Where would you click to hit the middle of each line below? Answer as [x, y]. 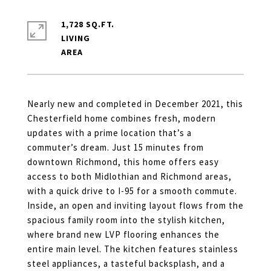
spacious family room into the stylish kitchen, [126, 220]
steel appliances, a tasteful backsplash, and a [126, 263]
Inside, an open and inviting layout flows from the [135, 205]
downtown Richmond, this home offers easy [123, 162]
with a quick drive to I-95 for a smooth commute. [132, 191]
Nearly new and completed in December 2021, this [135, 104]
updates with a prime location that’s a [109, 133]
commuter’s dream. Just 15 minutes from [116, 147]
